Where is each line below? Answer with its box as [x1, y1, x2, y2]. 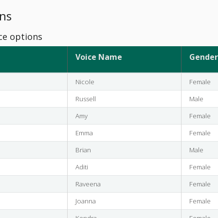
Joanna [75, 196, 96, 205]
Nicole [75, 77, 94, 86]
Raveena [75, 179, 101, 188]
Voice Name [75, 51, 122, 62]
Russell [75, 94, 96, 103]
